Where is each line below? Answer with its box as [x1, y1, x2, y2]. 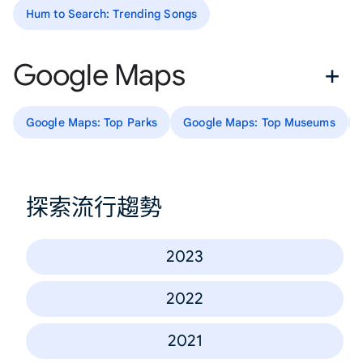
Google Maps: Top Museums [183, 114, 335, 130]
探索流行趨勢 [26, 193, 162, 222]
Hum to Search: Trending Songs [26, 6, 197, 21]
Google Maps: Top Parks [26, 114, 158, 130]
